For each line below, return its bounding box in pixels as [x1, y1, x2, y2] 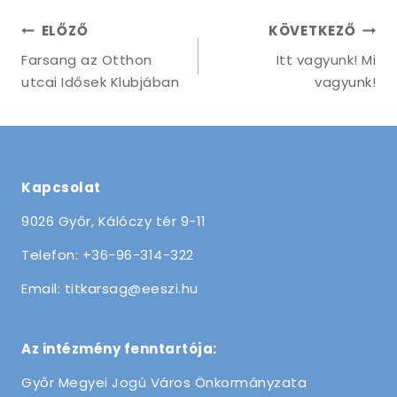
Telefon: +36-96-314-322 [21, 245, 194, 265]
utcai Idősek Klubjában [21, 72, 179, 91]
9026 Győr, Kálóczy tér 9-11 [21, 212, 206, 231]
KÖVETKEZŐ [268, 21, 356, 41]
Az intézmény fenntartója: [21, 339, 217, 359]
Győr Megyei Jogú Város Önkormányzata [21, 373, 307, 393]
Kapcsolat [21, 178, 101, 198]
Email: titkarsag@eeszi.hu [21, 279, 198, 299]
